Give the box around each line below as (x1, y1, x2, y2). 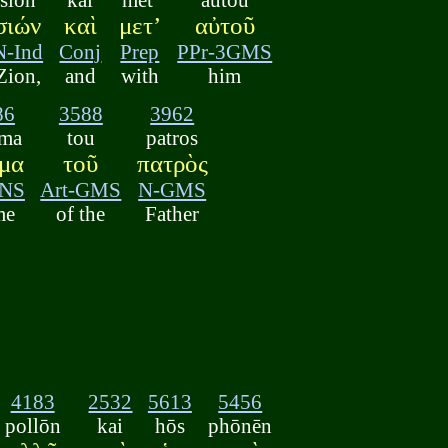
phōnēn (208, 413, 273, 437)
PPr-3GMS (177, 39, 273, 63)
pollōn (4, 413, 61, 437)
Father (145, 202, 200, 226)
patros (146, 126, 199, 150)
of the (56, 202, 106, 226)
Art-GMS (40, 178, 122, 202)
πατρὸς (136, 150, 208, 178)
